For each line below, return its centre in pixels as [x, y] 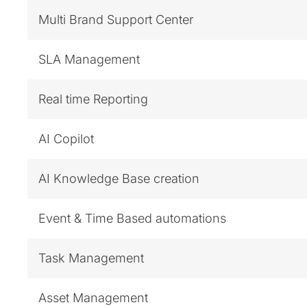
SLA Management [89, 59]
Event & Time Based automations [132, 218]
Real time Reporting [93, 99]
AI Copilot [66, 138]
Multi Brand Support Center [116, 19]
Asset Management [93, 297]
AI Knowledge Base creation [119, 178]
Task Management [91, 258]
